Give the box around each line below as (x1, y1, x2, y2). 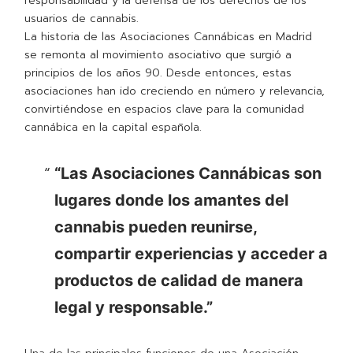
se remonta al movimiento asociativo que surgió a (24, 46, 292, 64)
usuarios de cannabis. (24, 10, 139, 28)
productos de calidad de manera (54, 271, 303, 291)
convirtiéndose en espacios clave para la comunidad (24, 101, 305, 118)
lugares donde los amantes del (54, 191, 288, 210)
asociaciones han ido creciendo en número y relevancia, (24, 83, 325, 100)
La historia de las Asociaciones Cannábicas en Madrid (24, 28, 313, 46)
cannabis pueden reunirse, (54, 217, 257, 237)
